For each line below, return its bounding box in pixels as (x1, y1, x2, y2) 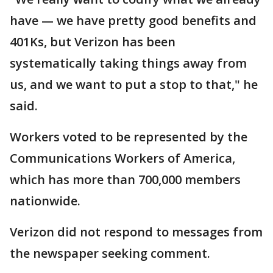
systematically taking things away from (10, 55, 247, 71)
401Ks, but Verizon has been (10, 34, 175, 50)
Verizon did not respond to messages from (10, 224, 263, 240)
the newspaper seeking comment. (10, 245, 210, 261)
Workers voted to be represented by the (10, 129, 247, 145)
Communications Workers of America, (10, 150, 235, 166)
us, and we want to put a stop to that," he (10, 76, 258, 93)
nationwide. (10, 193, 80, 209)
